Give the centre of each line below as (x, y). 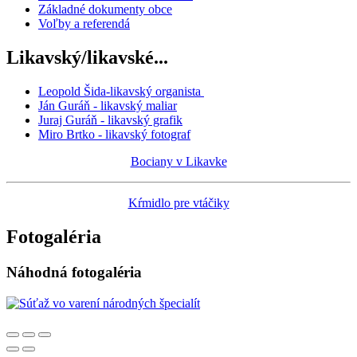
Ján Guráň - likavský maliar (108, 105)
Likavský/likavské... (87, 58)
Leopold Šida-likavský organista (121, 91)
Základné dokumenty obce (105, 10)
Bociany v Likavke (178, 161)
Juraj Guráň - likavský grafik (110, 120)
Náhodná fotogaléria (74, 272)
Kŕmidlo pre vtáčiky (178, 202)
